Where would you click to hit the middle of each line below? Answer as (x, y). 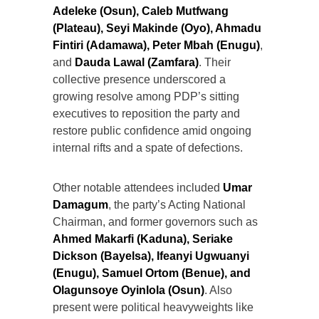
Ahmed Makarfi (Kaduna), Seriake (143, 239)
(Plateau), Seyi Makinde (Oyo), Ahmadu (157, 28)
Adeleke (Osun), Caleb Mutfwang (141, 11)
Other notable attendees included (138, 187)
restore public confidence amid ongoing (152, 130)
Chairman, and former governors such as (155, 221)
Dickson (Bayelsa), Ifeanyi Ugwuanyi (151, 256)
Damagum (80, 204)
